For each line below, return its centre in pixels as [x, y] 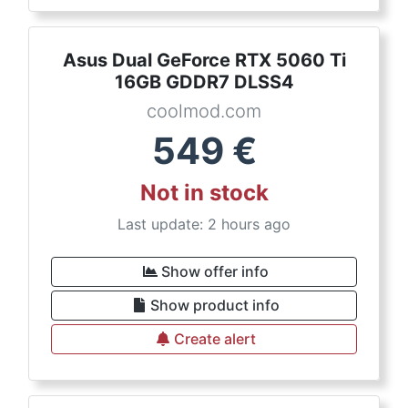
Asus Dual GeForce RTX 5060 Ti [204, 60]
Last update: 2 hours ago [204, 224]
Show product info [215, 305]
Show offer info [215, 271]
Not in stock [204, 193]
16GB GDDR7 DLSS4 [204, 82]
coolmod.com [204, 111]
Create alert [215, 339]
